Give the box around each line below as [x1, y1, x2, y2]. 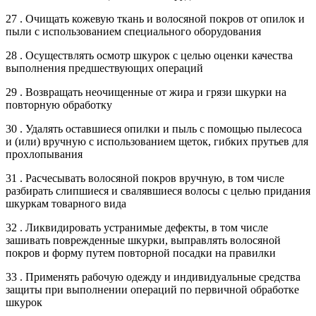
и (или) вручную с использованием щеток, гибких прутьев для [6, 135, 308, 147]
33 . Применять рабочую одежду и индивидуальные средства [6, 270, 300, 283]
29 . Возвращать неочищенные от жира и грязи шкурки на [6, 85, 286, 98]
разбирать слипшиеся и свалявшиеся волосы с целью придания [6, 184, 310, 197]
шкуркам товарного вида [6, 197, 126, 209]
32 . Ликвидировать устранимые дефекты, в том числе [6, 221, 268, 233]
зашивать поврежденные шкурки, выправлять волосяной [6, 233, 281, 246]
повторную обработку [6, 98, 112, 111]
